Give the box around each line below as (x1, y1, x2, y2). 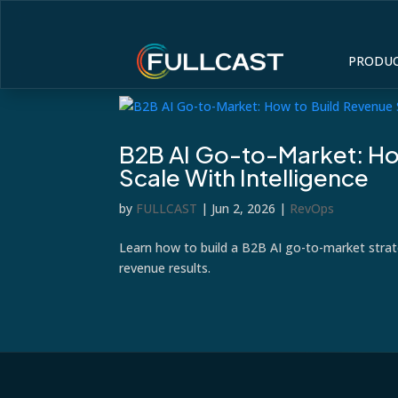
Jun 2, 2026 (211, 200, 276, 217)
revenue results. (119, 259, 211, 276)
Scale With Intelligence (119, 163, 370, 192)
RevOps (290, 200, 335, 217)
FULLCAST (136, 200, 198, 217)
